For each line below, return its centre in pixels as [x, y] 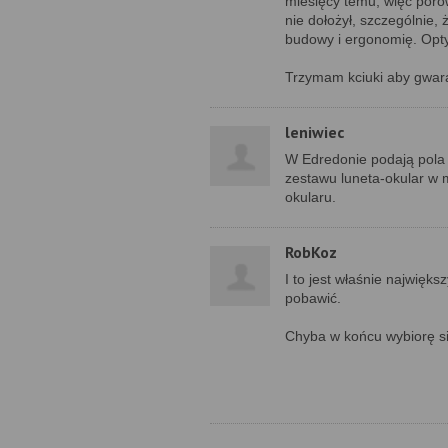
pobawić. [313, 298]
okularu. [310, 197]
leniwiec [314, 132]
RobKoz [311, 252]
